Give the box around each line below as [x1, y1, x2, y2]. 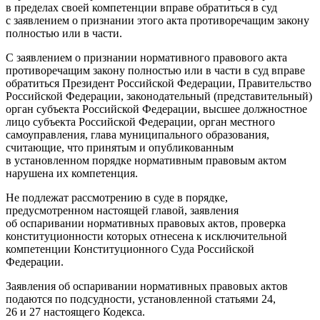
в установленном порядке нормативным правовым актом [6, 154, 286, 166]
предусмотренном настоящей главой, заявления [6, 204, 239, 216]
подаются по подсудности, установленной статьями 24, [6, 292, 276, 305]
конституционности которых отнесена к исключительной [6, 229, 287, 242]
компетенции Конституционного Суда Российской [6, 242, 254, 255]
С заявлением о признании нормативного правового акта [6, 51, 287, 64]
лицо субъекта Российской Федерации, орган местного [6, 115, 275, 128]
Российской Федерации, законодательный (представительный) [6, 89, 312, 102]
